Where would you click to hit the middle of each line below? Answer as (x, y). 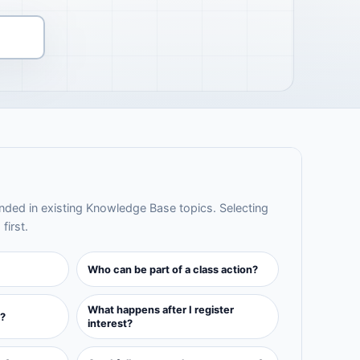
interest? (110, 323)
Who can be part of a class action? (173, 269)
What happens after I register (161, 310)
